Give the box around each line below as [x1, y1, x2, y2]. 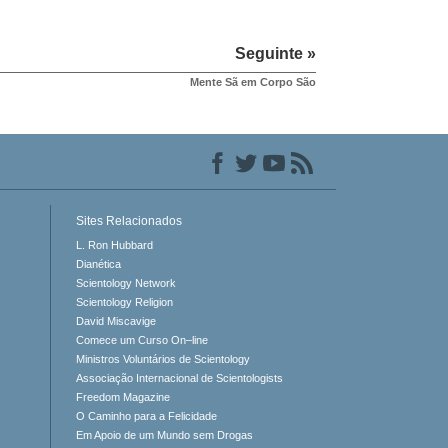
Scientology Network [75, 277, 176, 290]
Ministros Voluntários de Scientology [75, 353, 250, 366]
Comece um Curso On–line [75, 334, 208, 347]
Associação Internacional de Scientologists [75, 372, 283, 385]
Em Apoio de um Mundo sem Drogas [75, 429, 253, 442]
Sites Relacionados [75, 214, 182, 229]
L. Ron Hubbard [75, 239, 153, 252]
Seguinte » [234, 45, 316, 63]
